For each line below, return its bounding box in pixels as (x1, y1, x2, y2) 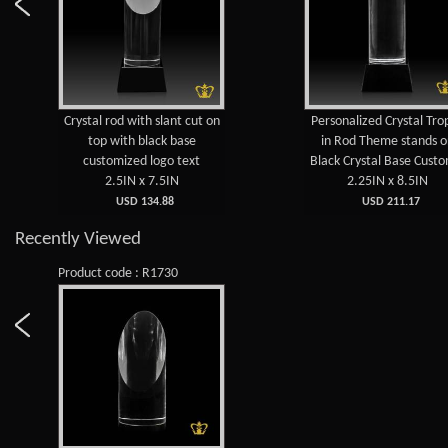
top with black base (87, 134, 196, 149)
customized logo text (83, 154, 201, 169)
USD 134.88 (109, 196, 174, 208)
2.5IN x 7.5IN (104, 174, 179, 189)
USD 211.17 (355, 196, 420, 208)
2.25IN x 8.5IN (347, 174, 429, 189)
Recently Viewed (15, 229, 141, 249)
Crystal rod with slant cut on (63, 114, 220, 129)
